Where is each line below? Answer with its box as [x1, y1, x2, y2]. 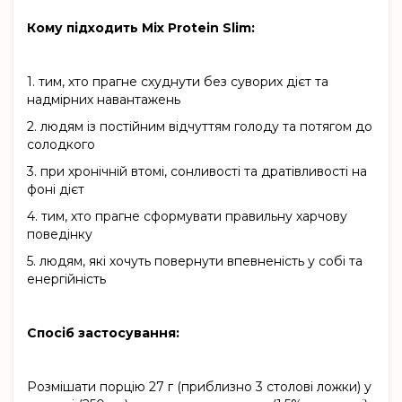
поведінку [27, 226, 92, 243]
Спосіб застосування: [27, 325, 179, 342]
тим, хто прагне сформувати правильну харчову [41, 208, 347, 225]
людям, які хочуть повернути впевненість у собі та [39, 253, 363, 270]
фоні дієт [27, 181, 84, 198]
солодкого [27, 136, 95, 153]
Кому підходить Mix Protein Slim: [27, 20, 255, 37]
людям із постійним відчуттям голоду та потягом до [40, 118, 372, 135]
